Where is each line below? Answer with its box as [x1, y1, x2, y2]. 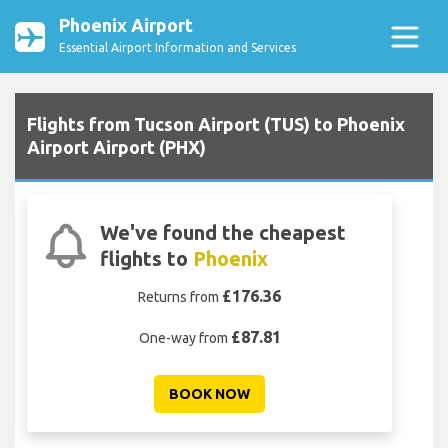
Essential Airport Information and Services [59, 41, 296, 54]
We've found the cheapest [99, 221, 346, 245]
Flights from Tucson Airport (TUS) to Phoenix [27, 114, 405, 135]
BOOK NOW [169, 386, 250, 403]
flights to [99, 247, 193, 271]
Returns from [138, 289, 222, 306]
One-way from [138, 330, 231, 347]
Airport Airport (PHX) [27, 137, 206, 158]
